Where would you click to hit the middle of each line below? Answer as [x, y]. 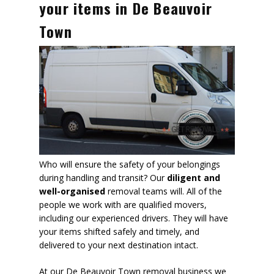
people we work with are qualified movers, [123, 205]
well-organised [72, 191]
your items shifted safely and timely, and [119, 232]
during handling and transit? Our [103, 178]
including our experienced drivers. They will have [134, 218]
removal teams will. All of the [164, 191]
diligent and [194, 178]
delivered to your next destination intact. [119, 245]
